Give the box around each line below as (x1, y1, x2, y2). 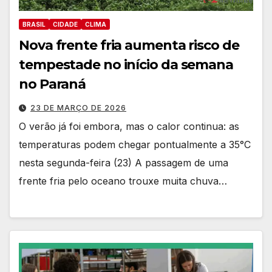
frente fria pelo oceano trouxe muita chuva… (19, 174, 227, 187)
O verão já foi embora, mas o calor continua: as (19, 120, 239, 132)
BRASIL (22, 20, 46, 28)
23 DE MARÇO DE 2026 (30, 103, 126, 112)
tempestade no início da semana (19, 56, 233, 73)
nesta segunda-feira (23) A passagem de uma (19, 156, 228, 169)
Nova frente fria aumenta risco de (19, 36, 239, 53)
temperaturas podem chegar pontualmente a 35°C (19, 138, 251, 151)
